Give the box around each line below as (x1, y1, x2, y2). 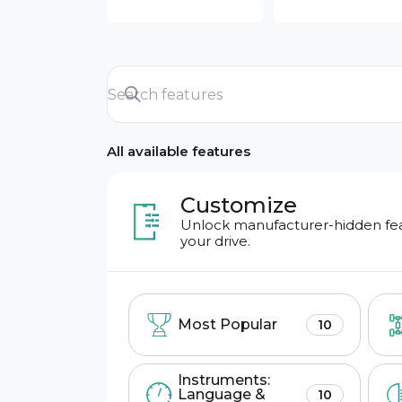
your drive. (180, 232, 250, 249)
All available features (107, 143, 250, 160)
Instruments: (178, 371, 270, 389)
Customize (180, 192, 297, 218)
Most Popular (178, 316, 277, 333)
